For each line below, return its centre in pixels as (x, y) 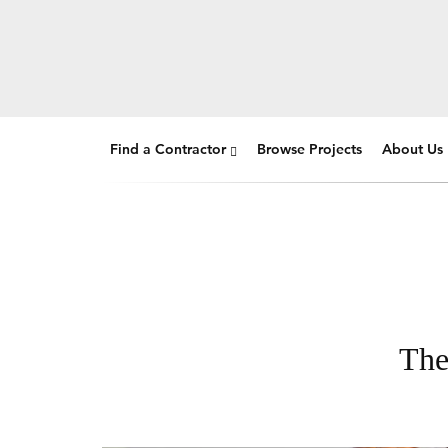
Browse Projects (309, 149)
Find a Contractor (168, 149)
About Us (412, 149)
